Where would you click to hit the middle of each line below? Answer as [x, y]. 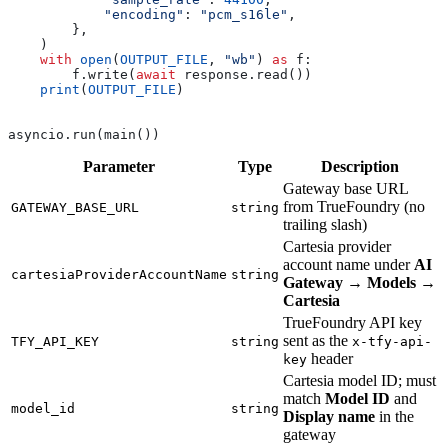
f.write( [72, 75]
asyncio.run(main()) [84, 135]
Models [391, 283]
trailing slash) [325, 225]
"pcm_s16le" [244, 15]
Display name [329, 417]
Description [360, 167]
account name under [348, 265]
